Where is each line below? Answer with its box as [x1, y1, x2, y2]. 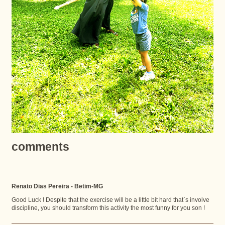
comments [11, 140, 75, 154]
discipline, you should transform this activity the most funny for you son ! [11, 204, 205, 211]
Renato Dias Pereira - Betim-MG [11, 183, 103, 190]
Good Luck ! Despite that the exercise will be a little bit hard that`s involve [11, 196, 209, 203]
